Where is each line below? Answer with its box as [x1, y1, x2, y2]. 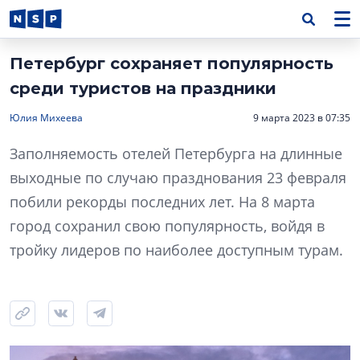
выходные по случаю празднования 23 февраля [10, 168, 346, 187]
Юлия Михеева [10, 111, 83, 125]
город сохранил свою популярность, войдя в [10, 216, 325, 235]
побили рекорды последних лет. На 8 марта [10, 192, 315, 211]
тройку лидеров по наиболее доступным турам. [10, 240, 343, 260]
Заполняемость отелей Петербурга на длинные [10, 144, 342, 163]
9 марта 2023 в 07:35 [253, 111, 350, 125]
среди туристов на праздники [10, 79, 276, 98]
